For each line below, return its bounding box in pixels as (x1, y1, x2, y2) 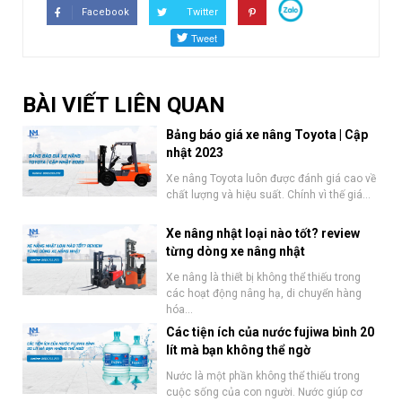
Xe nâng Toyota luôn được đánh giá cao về (166, 171, 376, 185)
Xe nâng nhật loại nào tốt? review (166, 225, 360, 240)
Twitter (187, 5, 218, 18)
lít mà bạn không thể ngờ (166, 342, 310, 357)
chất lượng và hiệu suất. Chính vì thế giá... (166, 188, 371, 201)
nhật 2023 (166, 144, 223, 160)
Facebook (82, 5, 129, 18)
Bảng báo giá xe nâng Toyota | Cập (166, 127, 368, 142)
